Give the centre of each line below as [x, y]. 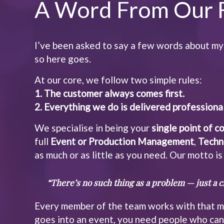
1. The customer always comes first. [110, 93]
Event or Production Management [122, 141]
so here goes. [63, 59]
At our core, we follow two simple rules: [118, 80]
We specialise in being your [93, 128]
